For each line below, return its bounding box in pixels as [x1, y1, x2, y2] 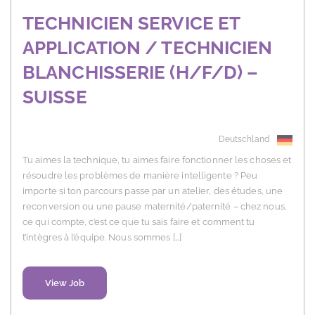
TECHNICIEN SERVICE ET [22, 13, 240, 34]
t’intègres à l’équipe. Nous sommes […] [22, 232, 181, 243]
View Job [44, 278, 85, 289]
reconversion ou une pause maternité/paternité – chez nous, [22, 201, 287, 212]
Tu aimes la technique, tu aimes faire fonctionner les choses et [22, 155, 292, 166]
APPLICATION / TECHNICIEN [22, 37, 273, 59]
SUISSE [22, 86, 87, 108]
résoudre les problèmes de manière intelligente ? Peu [22, 170, 258, 181]
